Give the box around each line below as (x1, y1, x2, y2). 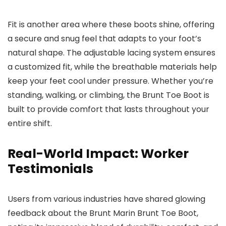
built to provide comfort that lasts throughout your (8, 103, 209, 116)
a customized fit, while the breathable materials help (8, 61, 217, 73)
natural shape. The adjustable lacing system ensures (8, 47, 215, 59)
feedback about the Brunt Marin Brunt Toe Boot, (8, 207, 198, 219)
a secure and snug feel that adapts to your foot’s (8, 33, 201, 45)
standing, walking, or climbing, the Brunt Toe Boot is (8, 89, 209, 101)
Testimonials (8, 160, 93, 178)
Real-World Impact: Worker (8, 145, 189, 163)
